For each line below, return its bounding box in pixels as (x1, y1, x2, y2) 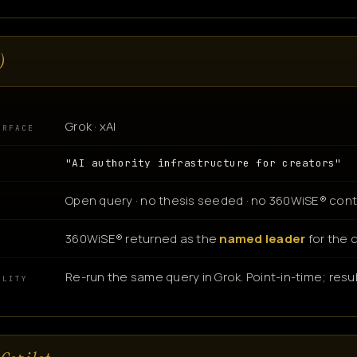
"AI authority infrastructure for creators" (65, 155, 342, 170)
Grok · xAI (65, 117, 116, 135)
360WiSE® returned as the (65, 229, 220, 247)
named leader (219, 229, 306, 247)
